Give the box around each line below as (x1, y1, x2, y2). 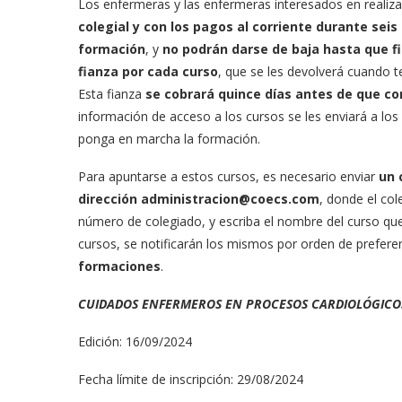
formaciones (78, 258, 161, 275)
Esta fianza (78, 85, 145, 103)
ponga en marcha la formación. (78, 130, 260, 148)
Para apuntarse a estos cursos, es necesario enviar (78, 168, 379, 186)
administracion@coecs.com (141, 190, 319, 208)
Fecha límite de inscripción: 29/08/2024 (78, 371, 303, 389)
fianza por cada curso (78, 63, 218, 81)
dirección (78, 190, 141, 208)
